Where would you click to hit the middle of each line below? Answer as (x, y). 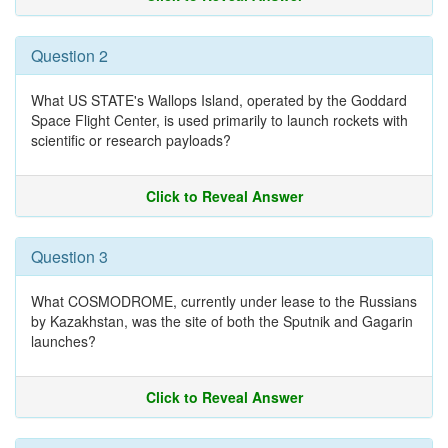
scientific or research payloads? (131, 140)
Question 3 (69, 256)
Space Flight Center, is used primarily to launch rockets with (219, 120)
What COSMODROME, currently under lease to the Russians (224, 301)
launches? (63, 341)
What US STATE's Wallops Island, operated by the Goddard (219, 100)
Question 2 (69, 55)
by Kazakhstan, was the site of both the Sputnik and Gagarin (222, 321)
